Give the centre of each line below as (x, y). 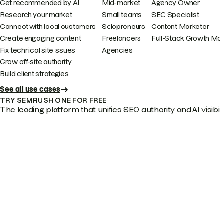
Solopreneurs (124, 27)
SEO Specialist (175, 15)
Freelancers (122, 39)
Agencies (117, 50)
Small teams (122, 15)
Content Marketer (180, 27)
